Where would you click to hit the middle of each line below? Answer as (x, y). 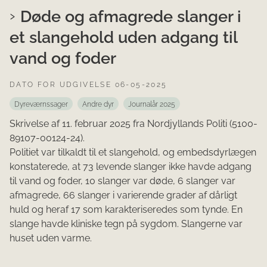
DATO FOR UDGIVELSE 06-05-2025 (89, 84)
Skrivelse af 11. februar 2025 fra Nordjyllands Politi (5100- (133, 123)
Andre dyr (98, 104)
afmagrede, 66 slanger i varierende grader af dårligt (123, 195)
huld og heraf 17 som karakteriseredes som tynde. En (126, 209)
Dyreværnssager (41, 104)
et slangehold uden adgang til (123, 37)
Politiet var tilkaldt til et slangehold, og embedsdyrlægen (133, 152)
